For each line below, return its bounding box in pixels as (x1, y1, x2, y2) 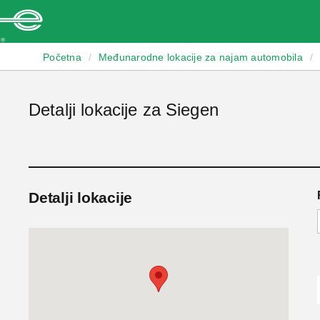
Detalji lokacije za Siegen (29, 100, 219, 119)
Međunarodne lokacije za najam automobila (98, 51, 303, 63)
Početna (43, 51, 81, 63)
